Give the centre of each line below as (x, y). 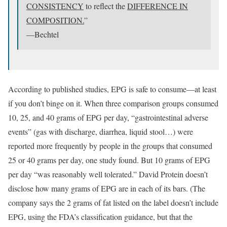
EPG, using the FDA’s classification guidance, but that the (100, 216)
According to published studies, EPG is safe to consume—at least (112, 89)
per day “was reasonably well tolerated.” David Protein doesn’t (108, 174)
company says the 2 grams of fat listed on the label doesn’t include (113, 202)
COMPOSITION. (55, 20)
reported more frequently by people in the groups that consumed (110, 145)
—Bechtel (43, 34)
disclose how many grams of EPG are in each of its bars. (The (107, 188)
